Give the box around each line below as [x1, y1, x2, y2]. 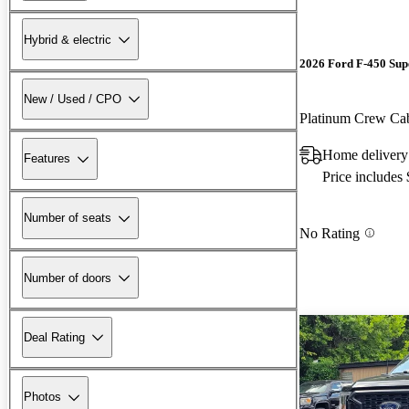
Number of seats [24, 211, 111, 225]
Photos [24, 390, 61, 404]
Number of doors [24, 270, 111, 285]
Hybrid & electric [24, 32, 111, 47]
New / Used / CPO [24, 91, 121, 106]
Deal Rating [24, 330, 85, 344]
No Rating [299, 225, 360, 241]
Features [24, 152, 70, 166]
